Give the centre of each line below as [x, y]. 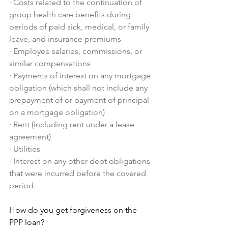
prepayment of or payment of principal [80, 100]
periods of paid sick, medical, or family [80, 27]
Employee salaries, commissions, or [79, 51]
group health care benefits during [71, 15]
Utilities [27, 149]
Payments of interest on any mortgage [83, 76]
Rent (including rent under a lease [75, 124]
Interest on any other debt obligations [83, 161]
